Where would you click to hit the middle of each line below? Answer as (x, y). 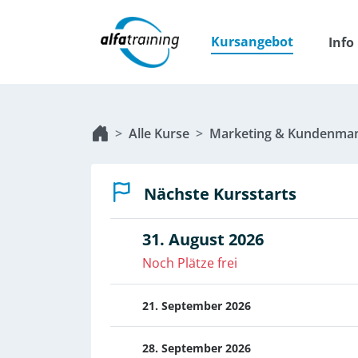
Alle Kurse (159, 133)
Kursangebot (253, 41)
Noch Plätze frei (190, 263)
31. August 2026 (203, 239)
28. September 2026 (197, 348)
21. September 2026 (197, 306)
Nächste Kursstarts (221, 194)
